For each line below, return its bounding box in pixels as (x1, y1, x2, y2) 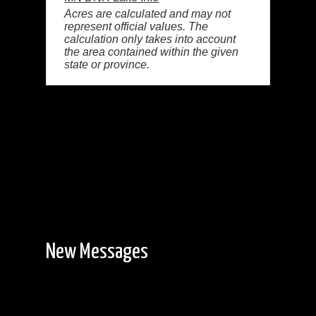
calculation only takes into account (64, 32, 236, 45)
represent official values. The (64, 20, 209, 32)
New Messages (45, 241, 148, 262)
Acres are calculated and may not (64, 7, 231, 20)
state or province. (64, 58, 150, 71)
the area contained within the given (64, 45, 239, 58)
